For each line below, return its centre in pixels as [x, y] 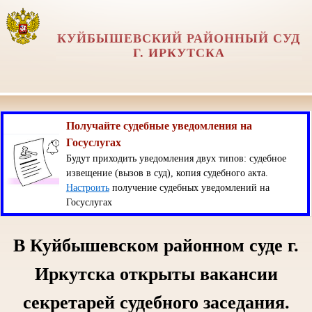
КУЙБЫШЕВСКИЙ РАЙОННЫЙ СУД [179, 38]
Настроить [87, 187]
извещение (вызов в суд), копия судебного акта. [167, 173]
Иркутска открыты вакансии [156, 274]
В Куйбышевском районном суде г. [156, 245]
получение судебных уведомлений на [189, 187]
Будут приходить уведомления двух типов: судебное [176, 158]
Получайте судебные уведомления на [159, 125]
